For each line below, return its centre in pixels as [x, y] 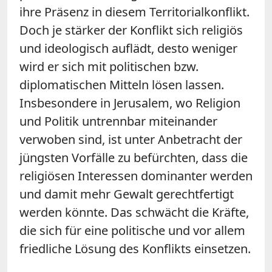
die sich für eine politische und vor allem [132, 230]
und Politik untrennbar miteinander [118, 121]
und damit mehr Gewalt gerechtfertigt [127, 194]
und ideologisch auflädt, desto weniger [128, 48]
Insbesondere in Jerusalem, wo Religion [130, 103]
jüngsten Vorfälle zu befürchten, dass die [134, 157]
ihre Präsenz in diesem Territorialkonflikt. [134, 12]
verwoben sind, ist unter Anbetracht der [131, 139]
